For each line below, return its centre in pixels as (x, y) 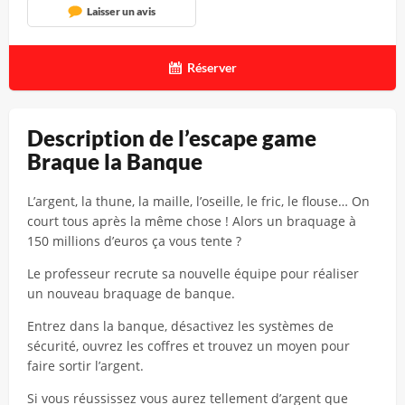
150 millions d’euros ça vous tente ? (134, 241)
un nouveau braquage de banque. (131, 293)
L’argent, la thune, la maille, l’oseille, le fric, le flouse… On (198, 201)
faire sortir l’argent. (85, 366)
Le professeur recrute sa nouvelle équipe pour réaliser (193, 273)
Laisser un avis (121, 11)
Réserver (212, 67)
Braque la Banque (115, 161)
